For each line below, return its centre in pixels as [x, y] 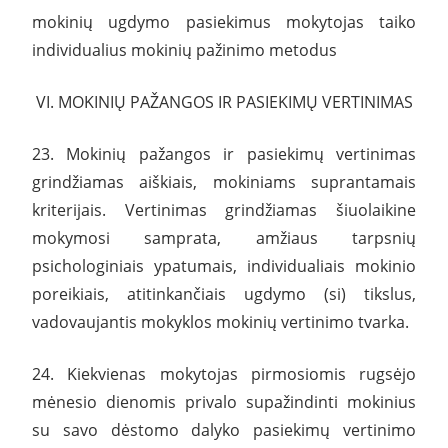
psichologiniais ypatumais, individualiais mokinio [224, 265]
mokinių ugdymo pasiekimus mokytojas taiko [224, 21]
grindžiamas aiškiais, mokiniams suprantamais [224, 181]
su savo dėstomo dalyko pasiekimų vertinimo [224, 429]
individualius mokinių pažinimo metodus [184, 49]
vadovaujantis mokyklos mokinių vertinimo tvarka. [220, 321]
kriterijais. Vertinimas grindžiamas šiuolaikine [224, 209]
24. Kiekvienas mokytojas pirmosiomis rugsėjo [224, 373]
